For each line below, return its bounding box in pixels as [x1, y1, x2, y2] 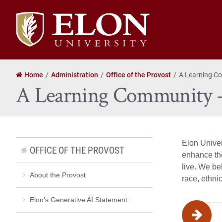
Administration [51, 69, 98, 79]
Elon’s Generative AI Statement [30, 195, 127, 204]
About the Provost [30, 170, 86, 179]
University [15, 23, 50, 34]
